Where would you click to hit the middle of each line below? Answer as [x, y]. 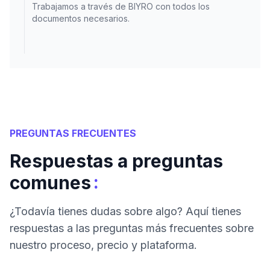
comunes [50, 182]
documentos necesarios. [81, 18]
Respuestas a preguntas [116, 161]
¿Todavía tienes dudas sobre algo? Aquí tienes [125, 211]
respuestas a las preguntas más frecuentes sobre [132, 228]
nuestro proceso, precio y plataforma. [103, 245]
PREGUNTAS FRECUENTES [73, 133]
